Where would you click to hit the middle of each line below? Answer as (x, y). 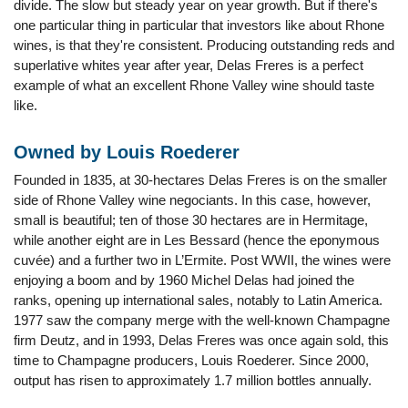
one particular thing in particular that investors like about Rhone (199, 25)
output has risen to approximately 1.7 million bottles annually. (193, 380)
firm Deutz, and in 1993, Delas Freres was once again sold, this (201, 340)
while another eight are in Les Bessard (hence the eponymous (197, 240)
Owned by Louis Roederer (127, 152)
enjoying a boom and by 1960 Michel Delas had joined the (184, 280)
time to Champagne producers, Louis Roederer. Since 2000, (191, 360)
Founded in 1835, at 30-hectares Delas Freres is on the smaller (200, 180)
